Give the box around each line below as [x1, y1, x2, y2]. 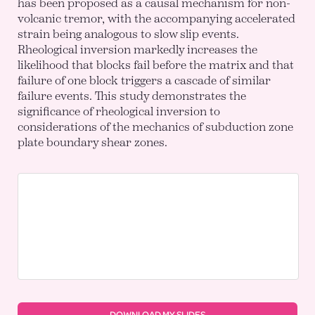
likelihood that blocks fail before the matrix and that [18, 58, 295, 72]
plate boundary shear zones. [18, 135, 168, 149]
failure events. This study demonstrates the [18, 89, 247, 103]
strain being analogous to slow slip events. [18, 27, 240, 41]
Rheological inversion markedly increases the [18, 42, 258, 56]
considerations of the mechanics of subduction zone [18, 120, 294, 134]
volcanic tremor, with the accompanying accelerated [18, 11, 296, 25]
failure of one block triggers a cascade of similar [18, 73, 271, 87]
